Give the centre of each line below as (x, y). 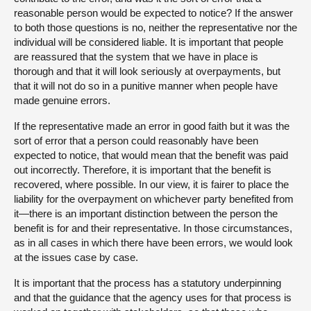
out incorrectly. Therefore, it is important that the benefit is (143, 169)
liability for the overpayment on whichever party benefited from (154, 199)
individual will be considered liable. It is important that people (149, 42)
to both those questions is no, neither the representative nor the (155, 27)
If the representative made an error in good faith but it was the (152, 126)
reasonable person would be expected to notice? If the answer (153, 12)
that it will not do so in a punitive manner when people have (146, 85)
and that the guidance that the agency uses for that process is (153, 297)
